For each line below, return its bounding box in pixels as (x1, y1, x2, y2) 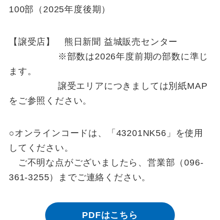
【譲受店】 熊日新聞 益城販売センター (8, 36, 178, 47)
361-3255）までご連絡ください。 (8, 172, 151, 182)
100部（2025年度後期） (8, 4, 111, 15)
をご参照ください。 (8, 95, 92, 106)
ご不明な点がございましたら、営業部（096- (8, 157, 204, 167)
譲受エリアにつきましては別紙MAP (8, 81, 208, 91)
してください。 (8, 142, 74, 153)
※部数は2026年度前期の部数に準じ (8, 51, 209, 61)
